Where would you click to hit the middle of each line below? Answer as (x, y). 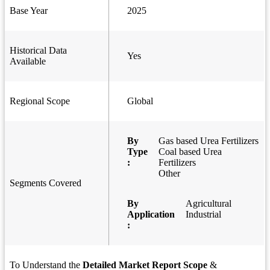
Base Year (29, 11)
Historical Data (38, 51)
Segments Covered (46, 183)
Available (28, 61)
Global (140, 101)
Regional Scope (40, 101)
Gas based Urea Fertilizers (209, 141)
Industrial (203, 215)
